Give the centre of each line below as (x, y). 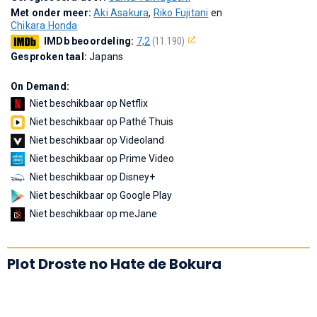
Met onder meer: (52, 12)
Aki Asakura (121, 12)
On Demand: (40, 86)
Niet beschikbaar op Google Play (101, 195)
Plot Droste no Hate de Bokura (114, 264)
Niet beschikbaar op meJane (93, 213)
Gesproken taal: (50, 56)
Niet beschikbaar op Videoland (97, 140)
